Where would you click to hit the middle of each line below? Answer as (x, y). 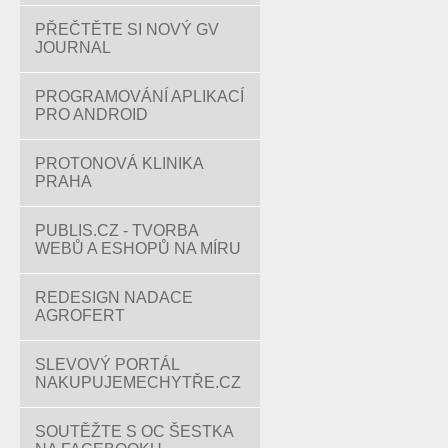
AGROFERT (80, 315)
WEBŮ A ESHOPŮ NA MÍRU (138, 248)
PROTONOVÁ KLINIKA (119, 163)
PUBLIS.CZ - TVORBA (117, 230)
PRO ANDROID (91, 114)
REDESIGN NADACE (114, 297)
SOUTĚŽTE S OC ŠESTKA (134, 431)
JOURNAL (73, 47)
